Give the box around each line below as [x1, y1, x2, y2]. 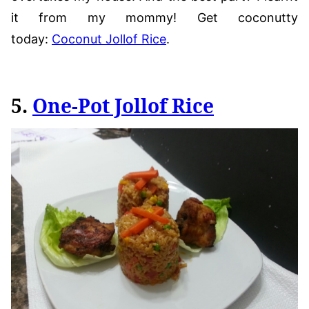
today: [11, 31, 52, 46]
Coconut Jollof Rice [52, 31, 166, 46]
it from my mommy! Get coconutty [11, 10, 298, 25]
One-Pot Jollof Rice [32, 92, 214, 119]
